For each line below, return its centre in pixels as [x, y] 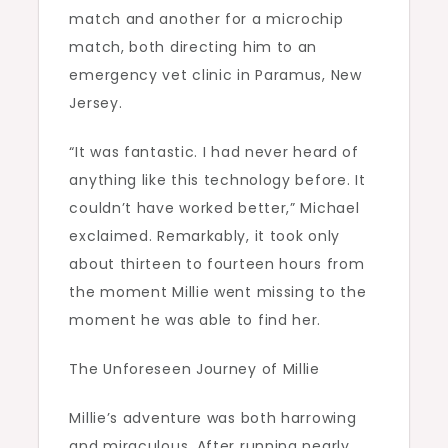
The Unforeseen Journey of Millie [194, 369]
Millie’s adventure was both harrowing [213, 418]
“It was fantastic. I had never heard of [214, 152]
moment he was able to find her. [195, 320]
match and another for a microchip [206, 19]
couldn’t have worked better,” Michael [214, 208]
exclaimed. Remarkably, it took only [204, 236]
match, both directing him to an [193, 47]
